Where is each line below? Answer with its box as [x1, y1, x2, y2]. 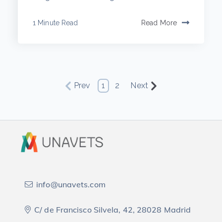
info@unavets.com [36, 179, 106, 190]
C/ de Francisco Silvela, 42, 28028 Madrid [34, 205, 191, 215]
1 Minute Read [33, 18, 78, 27]
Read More [141, 18, 177, 27]
